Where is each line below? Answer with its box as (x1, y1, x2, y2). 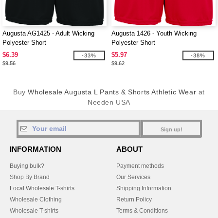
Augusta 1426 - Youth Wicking (111, 30, 197, 37)
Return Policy (116, 196, 152, 203)
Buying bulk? (10, 163, 44, 169)
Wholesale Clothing (10, 196, 62, 203)
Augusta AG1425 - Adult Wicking (2, 30, 94, 37)
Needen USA (88, 98, 130, 106)
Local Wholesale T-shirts (10, 185, 74, 192)
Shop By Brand (10, 174, 50, 181)
